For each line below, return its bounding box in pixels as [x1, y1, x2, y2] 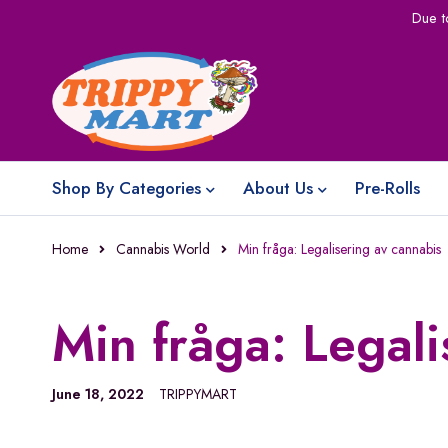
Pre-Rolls [355, 176, 420, 200]
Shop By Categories [52, 176, 201, 200]
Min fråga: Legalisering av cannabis [238, 239, 441, 259]
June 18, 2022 [52, 384, 144, 404]
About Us [243, 176, 313, 200]
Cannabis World [116, 239, 210, 259]
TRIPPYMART [159, 384, 237, 404]
